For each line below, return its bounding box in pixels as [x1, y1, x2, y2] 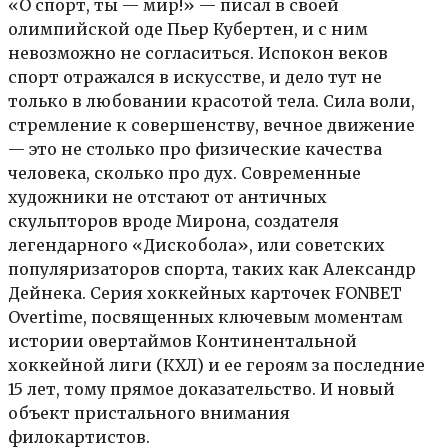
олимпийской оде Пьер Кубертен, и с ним [8, 18, 368, 39]
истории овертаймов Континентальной [8, 330, 357, 351]
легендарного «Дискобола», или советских [8, 234, 385, 255]
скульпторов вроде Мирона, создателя [8, 210, 339, 231]
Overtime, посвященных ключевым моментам [8, 306, 403, 327]
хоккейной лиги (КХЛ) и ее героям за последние [8, 354, 425, 375]
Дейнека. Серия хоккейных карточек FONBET [8, 282, 402, 303]
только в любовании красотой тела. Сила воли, [8, 90, 415, 111]
